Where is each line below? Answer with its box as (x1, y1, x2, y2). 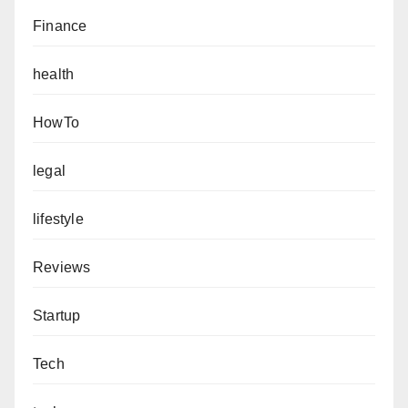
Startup (33, 307, 81, 323)
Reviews (33, 259, 91, 275)
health (33, 66, 75, 82)
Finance (33, 17, 87, 34)
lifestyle (33, 210, 84, 227)
